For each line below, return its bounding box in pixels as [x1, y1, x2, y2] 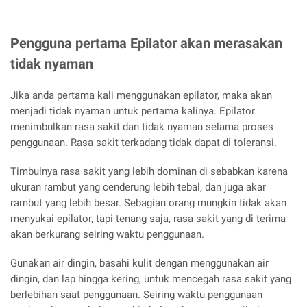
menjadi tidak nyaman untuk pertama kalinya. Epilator [10, 105, 255, 118]
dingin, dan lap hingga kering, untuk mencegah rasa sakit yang [10, 272, 291, 285]
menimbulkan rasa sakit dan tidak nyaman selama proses [10, 121, 273, 134]
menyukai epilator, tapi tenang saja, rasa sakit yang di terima [10, 212, 286, 225]
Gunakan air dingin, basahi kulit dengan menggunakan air [10, 256, 269, 269]
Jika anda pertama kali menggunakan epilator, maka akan [10, 89, 272, 102]
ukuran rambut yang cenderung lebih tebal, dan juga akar [10, 180, 266, 193]
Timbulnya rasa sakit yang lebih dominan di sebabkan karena [10, 164, 288, 177]
